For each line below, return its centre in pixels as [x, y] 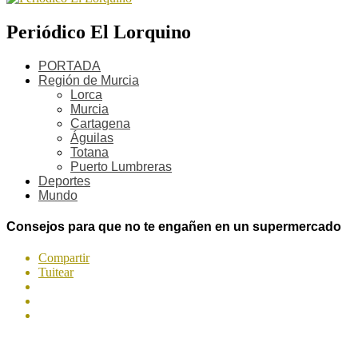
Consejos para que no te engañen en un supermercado [174, 227]
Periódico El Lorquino [99, 32]
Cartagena [100, 123]
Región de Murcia [89, 80]
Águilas [92, 137]
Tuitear [56, 272]
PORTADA [70, 66]
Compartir [64, 258]
